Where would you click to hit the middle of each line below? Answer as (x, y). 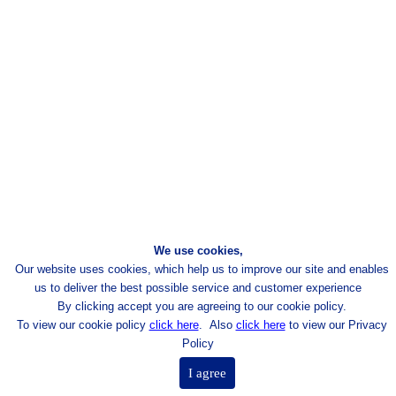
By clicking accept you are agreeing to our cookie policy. (198, 306)
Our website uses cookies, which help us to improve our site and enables (198, 269)
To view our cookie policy (79, 325)
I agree (207, 373)
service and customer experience (277, 288)
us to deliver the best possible (111, 288)
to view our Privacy (336, 325)
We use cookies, (198, 251)
